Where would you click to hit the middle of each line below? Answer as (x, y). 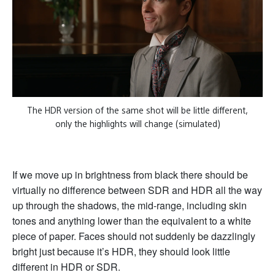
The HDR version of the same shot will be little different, (137, 110)
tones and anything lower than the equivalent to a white (132, 221)
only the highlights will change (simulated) (137, 124)
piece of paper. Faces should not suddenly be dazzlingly (134, 236)
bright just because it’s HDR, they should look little (121, 252)
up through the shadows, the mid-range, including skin (130, 206)
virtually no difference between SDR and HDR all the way (137, 190)
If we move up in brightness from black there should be (130, 175)
